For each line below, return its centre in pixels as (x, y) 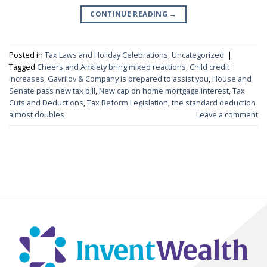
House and (232, 78)
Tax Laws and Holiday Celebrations (106, 55)
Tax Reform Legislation (128, 102)
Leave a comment (227, 114)
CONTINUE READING (130, 14)
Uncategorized (198, 55)
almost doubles (37, 114)
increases (27, 78)
